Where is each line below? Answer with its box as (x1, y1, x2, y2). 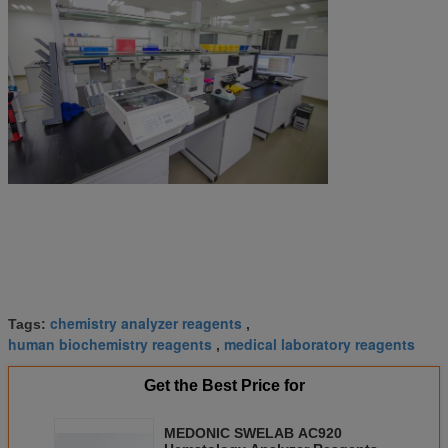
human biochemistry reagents (8, 334, 212, 355)
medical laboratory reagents (224, 334, 415, 355)
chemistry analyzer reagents (50, 313, 242, 334)
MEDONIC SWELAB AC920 (164, 425, 342, 442)
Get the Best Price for (143, 377, 305, 395)
